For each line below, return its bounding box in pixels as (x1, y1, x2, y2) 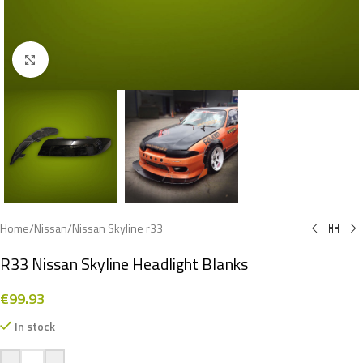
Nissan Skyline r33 (72, 220, 163, 237)
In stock (15, 318, 56, 335)
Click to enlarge (48, 51, 119, 67)
